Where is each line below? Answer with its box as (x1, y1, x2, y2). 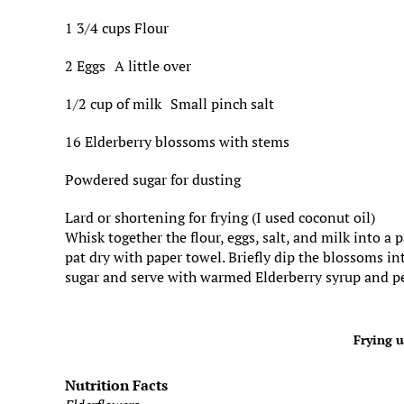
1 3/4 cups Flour (65, 18, 169, 38)
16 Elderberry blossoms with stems (65, 132, 289, 151)
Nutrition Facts (65, 375, 168, 395)
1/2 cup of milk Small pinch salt (65, 94, 274, 114)
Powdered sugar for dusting (65, 170, 241, 189)
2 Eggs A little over (65, 56, 191, 76)
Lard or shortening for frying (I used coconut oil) (65, 207, 375, 227)
